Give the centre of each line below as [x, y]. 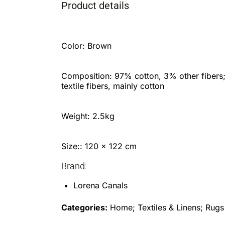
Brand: [74, 166]
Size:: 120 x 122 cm [99, 146]
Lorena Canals [100, 186]
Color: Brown [86, 46]
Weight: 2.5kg [88, 116]
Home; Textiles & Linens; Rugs [166, 208]
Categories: [84, 208]
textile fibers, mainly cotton [113, 86]
